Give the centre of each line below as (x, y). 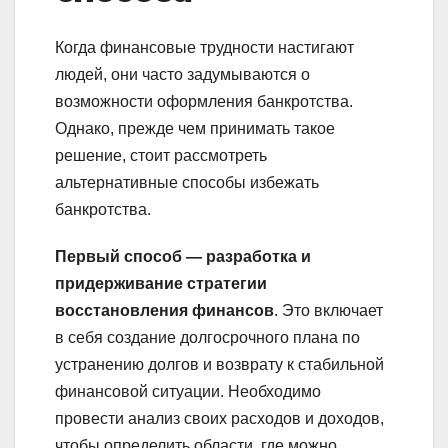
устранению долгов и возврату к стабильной (219, 364)
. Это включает (328, 310)
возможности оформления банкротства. (204, 101)
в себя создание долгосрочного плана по (207, 337)
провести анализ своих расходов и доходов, (219, 418)
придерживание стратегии (161, 283)
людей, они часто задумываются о (182, 74)
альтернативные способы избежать (187, 182)
